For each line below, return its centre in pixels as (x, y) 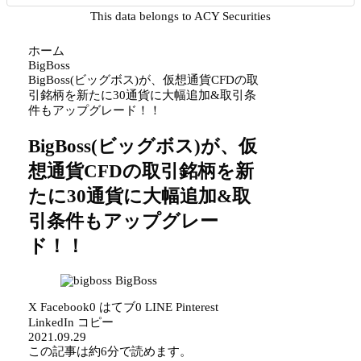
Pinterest (197, 307)
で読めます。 (156, 351)
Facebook (65, 307)
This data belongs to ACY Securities (180, 16)
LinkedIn (52, 322)
